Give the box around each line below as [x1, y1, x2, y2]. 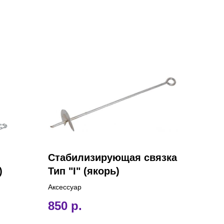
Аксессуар [48, 182, 81, 191]
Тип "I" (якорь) [48, 165, 119, 176]
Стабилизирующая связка [48, 151, 177, 163]
